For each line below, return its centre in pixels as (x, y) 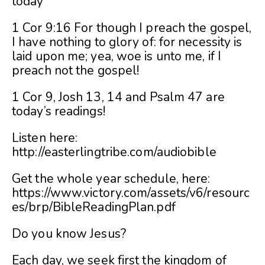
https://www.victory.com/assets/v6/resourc (131, 193)
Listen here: (45, 138)
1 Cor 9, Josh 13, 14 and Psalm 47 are (118, 97)
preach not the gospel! (76, 71)
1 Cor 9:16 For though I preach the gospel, (132, 28)
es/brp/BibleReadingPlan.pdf (94, 207)
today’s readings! (59, 112)
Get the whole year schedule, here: (111, 179)
